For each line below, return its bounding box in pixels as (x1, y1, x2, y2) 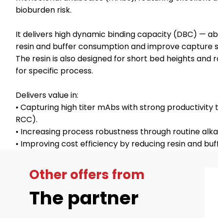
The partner (29, 185, 139, 211)
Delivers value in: (16, 90, 78, 101)
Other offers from (29, 166, 145, 184)
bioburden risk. (16, 4, 72, 16)
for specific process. (16, 65, 93, 77)
